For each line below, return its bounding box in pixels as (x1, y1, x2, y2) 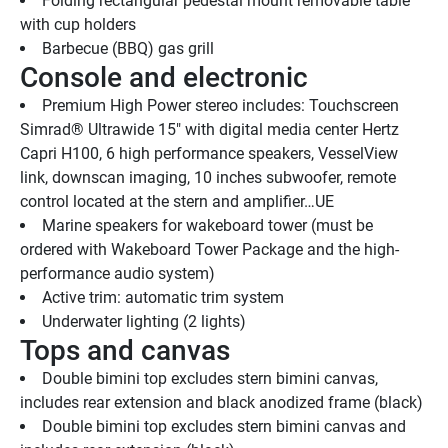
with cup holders (20, 15, 136, 35)
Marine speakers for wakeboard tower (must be (42, 216, 373, 236)
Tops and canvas (20, 334, 230, 368)
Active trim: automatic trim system (42, 288, 284, 308)
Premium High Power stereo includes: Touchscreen (42, 96, 399, 116)
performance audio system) (20, 264, 215, 284)
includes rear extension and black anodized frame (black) (20, 393, 423, 413)
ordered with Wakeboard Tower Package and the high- (20, 240, 399, 260)
